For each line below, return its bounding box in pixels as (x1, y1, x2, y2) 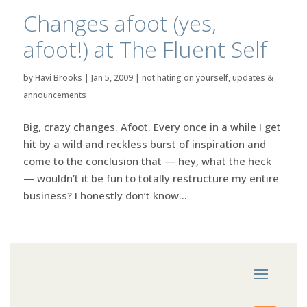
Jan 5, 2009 (90, 71, 133, 84)
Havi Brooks (34, 71, 82, 84)
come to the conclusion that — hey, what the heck (23, 153, 271, 168)
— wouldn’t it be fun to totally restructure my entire (23, 171, 279, 185)
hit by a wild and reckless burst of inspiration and (23, 136, 266, 151)
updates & (232, 71, 273, 84)
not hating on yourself (141, 71, 228, 84)
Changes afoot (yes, (23, 8, 217, 38)
